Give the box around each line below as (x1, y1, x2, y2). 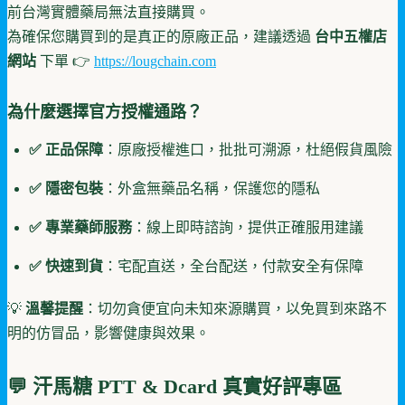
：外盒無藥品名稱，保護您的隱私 (103, 180, 320, 196)
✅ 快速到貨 (29, 258, 103, 274)
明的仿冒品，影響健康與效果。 (7, 325, 210, 341)
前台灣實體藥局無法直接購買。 (7, 4, 210, 20)
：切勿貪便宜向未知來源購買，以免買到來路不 (83, 300, 387, 316)
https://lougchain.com (94, 52, 216, 69)
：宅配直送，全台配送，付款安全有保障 (103, 258, 363, 274)
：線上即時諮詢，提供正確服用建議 (132, 219, 363, 235)
